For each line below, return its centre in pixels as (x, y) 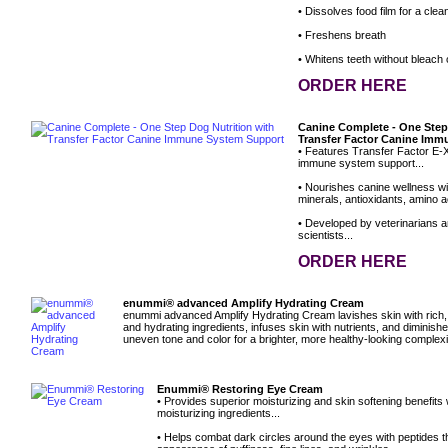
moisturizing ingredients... (218, 413)
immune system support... (361, 163)
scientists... (325, 235)
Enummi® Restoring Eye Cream (240, 389)
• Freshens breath (342, 35)
